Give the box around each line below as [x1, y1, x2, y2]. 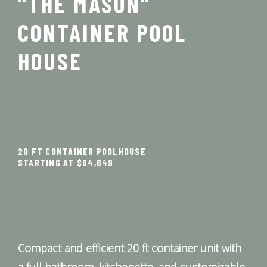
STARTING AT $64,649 [18, 156, 114, 168]
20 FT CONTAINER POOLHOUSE [18, 145, 146, 157]
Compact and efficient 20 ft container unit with [18, 240, 241, 255]
